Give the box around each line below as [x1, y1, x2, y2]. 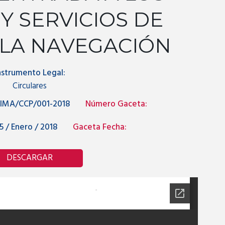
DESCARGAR [7, 151, 53, 165]
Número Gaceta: [85, 97, 147, 111]
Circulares [13, 79, 47, 93]
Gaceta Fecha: [73, 121, 127, 135]
